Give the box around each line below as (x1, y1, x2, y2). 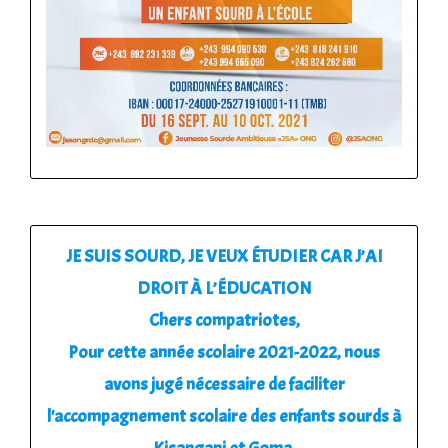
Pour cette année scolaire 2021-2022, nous (68, 341, 380, 365)
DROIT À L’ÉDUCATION (136, 277, 312, 301)
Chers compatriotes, (148, 309, 300, 333)
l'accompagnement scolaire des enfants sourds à (47, 405, 401, 429)
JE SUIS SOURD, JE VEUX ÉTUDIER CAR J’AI (65, 245, 383, 269)
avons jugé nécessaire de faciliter (103, 373, 345, 397)
